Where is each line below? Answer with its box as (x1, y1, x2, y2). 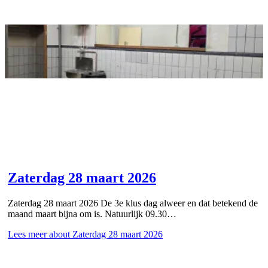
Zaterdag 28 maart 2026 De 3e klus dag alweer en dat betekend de (8, 197, 258, 208)
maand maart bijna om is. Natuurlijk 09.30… (8, 208, 176, 219)
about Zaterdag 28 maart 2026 (47, 229, 163, 239)
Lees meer (8, 229, 47, 239)
